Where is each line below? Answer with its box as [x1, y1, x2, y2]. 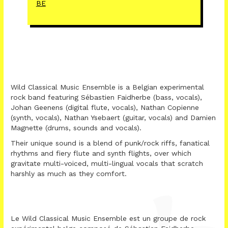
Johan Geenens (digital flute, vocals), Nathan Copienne [11, 103, 199, 111]
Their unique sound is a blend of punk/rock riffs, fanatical [11, 138, 210, 147]
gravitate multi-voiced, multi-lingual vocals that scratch [11, 159, 203, 167]
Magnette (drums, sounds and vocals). [11, 123, 141, 132]
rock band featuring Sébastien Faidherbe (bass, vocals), [11, 93, 202, 101]
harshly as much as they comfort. [11, 169, 127, 178]
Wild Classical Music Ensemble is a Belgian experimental [11, 82, 204, 91]
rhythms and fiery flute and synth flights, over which [11, 149, 191, 157]
